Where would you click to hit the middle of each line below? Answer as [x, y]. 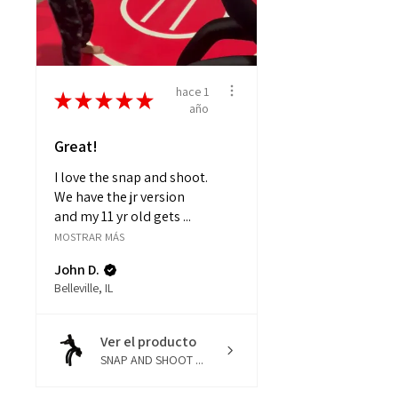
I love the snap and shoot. [131, 177]
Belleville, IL [84, 287]
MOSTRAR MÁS [89, 236]
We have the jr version [119, 196]
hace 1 [192, 91]
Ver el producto [148, 341]
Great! [76, 146]
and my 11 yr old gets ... [123, 216]
